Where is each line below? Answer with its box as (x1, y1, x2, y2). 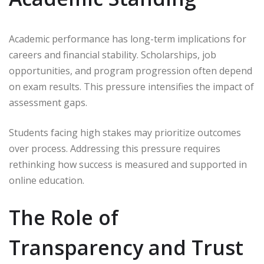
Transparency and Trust (9, 234, 243, 262)
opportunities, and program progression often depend (9, 64, 252, 78)
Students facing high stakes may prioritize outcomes (9, 126, 241, 140)
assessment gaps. (9, 96, 87, 110)
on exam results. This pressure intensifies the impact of (9, 80, 254, 94)
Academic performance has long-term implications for (9, 32, 246, 46)
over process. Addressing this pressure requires (9, 142, 220, 156)
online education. (9, 174, 84, 187)
